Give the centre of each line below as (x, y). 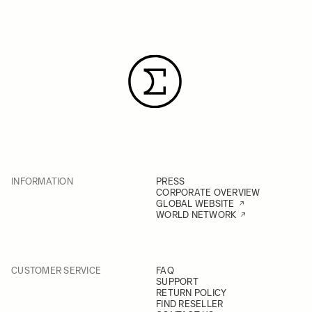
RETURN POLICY (192, 293)
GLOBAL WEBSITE (195, 204)
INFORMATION (42, 181)
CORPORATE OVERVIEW (208, 193)
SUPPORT (177, 282)
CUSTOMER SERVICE (56, 271)
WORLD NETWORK (196, 215)
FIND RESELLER (190, 304)
